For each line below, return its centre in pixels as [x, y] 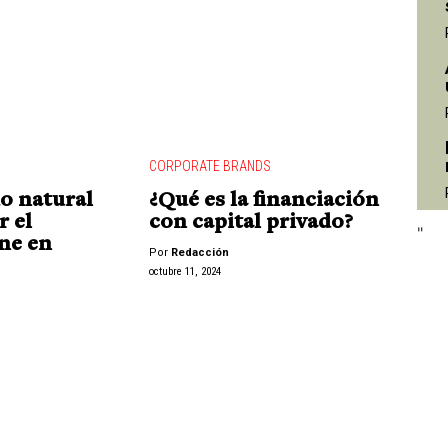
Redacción [199, 253]
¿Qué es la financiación [263, 201]
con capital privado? [250, 223]
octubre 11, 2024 [184, 271]
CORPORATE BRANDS [209, 166]
